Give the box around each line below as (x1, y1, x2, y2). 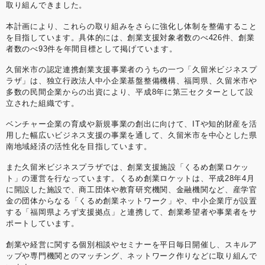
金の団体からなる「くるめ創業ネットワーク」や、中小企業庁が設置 (6, 196, 257, 206)
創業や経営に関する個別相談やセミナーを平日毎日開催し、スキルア (6, 240, 257, 249)
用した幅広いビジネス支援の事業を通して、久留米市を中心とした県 (6, 131, 257, 140)
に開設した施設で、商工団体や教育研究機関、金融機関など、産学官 (6, 185, 257, 195)
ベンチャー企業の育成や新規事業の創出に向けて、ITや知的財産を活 (6, 119, 257, 129)
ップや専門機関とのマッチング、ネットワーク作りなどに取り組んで (6, 251, 257, 260)
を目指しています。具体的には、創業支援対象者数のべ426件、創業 (6, 33, 255, 42)
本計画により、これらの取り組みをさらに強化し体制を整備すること (6, 21, 257, 31)
